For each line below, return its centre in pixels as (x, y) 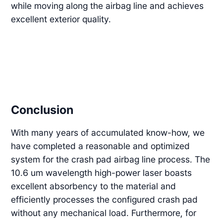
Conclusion (42, 110)
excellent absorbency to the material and (94, 186)
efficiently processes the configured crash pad (105, 199)
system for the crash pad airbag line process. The (111, 159)
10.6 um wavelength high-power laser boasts (102, 172)
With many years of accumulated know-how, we (108, 132)
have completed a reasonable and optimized (101, 146)
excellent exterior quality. (61, 19)
